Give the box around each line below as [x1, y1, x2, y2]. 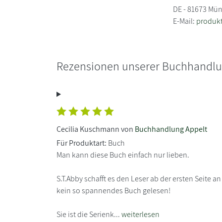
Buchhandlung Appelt [135, 123, 207, 134]
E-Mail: [173, 15, 197, 26]
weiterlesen [121, 209, 160, 220]
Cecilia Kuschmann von [56, 123, 135, 134]
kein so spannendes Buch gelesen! [56, 185, 170, 196]
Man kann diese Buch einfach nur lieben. [56, 149, 189, 160]
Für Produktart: [56, 137, 107, 148]
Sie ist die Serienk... [56, 209, 121, 220]
